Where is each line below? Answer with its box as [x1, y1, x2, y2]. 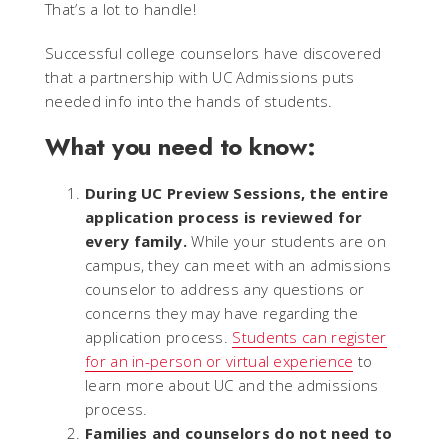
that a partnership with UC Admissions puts [45, 66, 355, 87]
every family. [85, 230, 187, 251]
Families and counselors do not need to [85, 422, 393, 443]
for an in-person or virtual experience [85, 350, 354, 371]
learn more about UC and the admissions [85, 374, 379, 395]
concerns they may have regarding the [85, 302, 358, 323]
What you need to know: [45, 128, 316, 164]
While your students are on [186, 230, 387, 251]
